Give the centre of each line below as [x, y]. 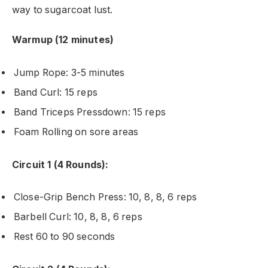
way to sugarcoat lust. [63, 10]
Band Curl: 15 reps [56, 93]
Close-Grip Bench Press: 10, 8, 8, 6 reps [106, 197]
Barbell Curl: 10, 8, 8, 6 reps [78, 217]
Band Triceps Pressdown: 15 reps [90, 112]
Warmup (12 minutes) [63, 40]
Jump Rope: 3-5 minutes [69, 73]
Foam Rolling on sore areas [76, 132]
